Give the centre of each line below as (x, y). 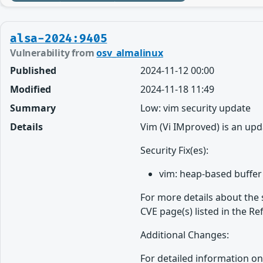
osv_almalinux (130, 53)
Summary (33, 108)
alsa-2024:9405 (59, 39)
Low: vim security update (196, 108)
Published (33, 71)
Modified (31, 90)
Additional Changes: (185, 235)
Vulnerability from (53, 53)
